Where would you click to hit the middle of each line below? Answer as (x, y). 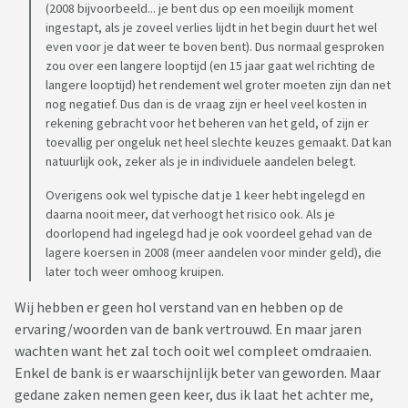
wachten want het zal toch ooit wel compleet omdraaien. (193, 351)
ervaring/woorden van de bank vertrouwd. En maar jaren (188, 329)
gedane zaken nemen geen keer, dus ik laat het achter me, (194, 395)
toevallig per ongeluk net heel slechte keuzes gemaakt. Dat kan (219, 143)
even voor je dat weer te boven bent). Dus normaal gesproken (215, 47)
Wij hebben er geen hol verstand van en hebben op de (179, 307)
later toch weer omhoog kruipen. (135, 272)
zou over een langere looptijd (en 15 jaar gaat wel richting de (210, 66)
